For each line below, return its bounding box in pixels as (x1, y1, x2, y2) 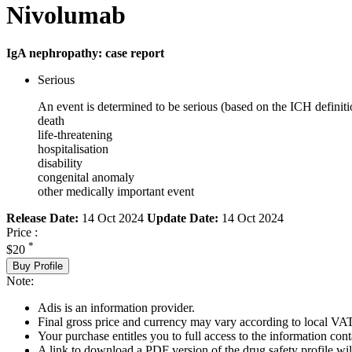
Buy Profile (13, 259, 63, 272)
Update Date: (147, 211, 218, 225)
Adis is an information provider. (38, 300, 195, 314)
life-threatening (38, 128, 112, 142)
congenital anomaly (38, 170, 134, 185)
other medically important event (38, 185, 194, 199)
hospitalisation (38, 142, 108, 156)
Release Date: (6, 211, 79, 225)
